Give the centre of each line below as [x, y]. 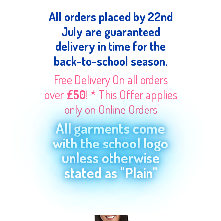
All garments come [110, 128]
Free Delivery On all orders [110, 80]
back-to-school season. [110, 61]
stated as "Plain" [110, 172]
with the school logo [110, 143]
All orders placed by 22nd [110, 17]
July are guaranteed [110, 31]
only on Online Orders [110, 109]
